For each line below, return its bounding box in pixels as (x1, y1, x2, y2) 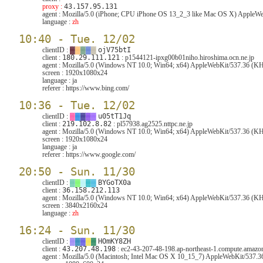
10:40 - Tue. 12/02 (19, 32, 135, 46)
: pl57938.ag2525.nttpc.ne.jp (112, 120, 193, 128)
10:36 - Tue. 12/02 (19, 99, 135, 112)
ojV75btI (98, 46, 131, 54)
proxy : (42, 2, 64, 11)
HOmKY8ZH (98, 237, 131, 245)
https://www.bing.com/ (66, 84, 129, 92)
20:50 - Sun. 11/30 (19, 165, 135, 178)
